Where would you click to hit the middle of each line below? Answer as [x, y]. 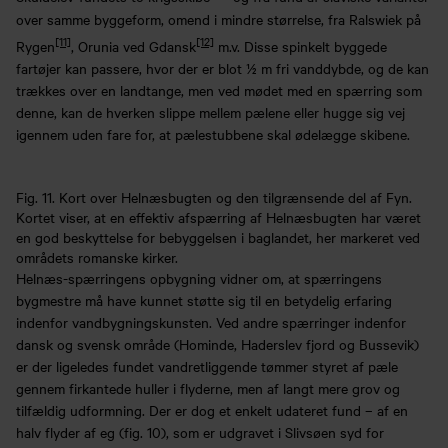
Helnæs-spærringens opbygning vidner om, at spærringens [199, 278]
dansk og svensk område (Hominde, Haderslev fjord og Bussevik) [217, 344]
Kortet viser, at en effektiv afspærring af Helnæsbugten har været [218, 217]
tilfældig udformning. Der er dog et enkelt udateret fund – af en [212, 410]
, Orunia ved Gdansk [133, 46]
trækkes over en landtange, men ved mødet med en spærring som [219, 90]
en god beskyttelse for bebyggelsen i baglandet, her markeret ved [218, 237]
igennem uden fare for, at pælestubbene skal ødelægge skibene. [213, 134]
